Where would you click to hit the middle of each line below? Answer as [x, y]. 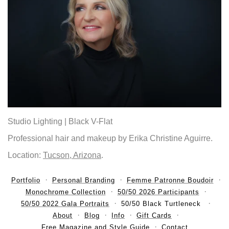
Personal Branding [83, 180]
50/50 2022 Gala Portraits [65, 204]
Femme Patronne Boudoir [170, 180]
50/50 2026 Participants [158, 192]
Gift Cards [154, 216]
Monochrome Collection [65, 192]
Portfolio [26, 180]
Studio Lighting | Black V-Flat [60, 122]
